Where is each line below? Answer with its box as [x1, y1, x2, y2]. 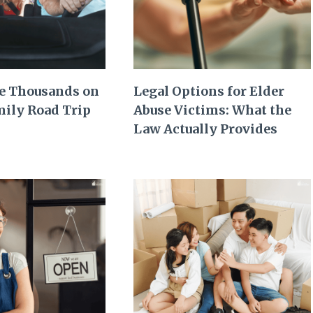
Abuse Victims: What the [133, 102, 292, 119]
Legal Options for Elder [133, 83, 285, 100]
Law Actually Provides [133, 121, 278, 138]
